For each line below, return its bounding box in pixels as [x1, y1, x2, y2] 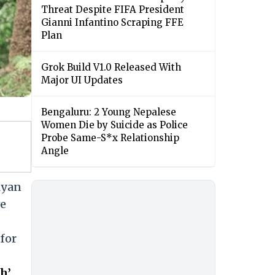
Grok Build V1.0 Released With [41, 61, 181, 74]
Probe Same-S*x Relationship [41, 132, 179, 144]
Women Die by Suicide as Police [41, 119, 188, 131]
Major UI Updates [41, 74, 123, 87]
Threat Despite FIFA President [41, 4, 184, 16]
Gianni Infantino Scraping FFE [41, 17, 184, 29]
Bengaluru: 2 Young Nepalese [41, 106, 176, 118]
